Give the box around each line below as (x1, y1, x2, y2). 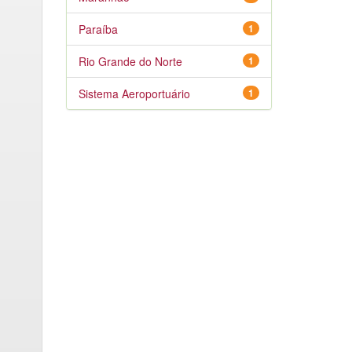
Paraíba (78, 21, 118, 37)
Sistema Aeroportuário (78, 86, 190, 101)
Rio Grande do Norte (78, 53, 182, 69)
